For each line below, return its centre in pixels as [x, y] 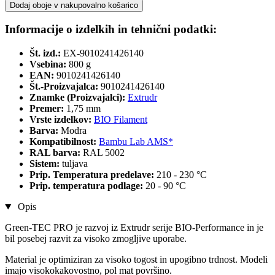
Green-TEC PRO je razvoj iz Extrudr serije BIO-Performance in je [134, 228]
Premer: [48, 109]
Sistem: [46, 164]
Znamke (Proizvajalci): [77, 98]
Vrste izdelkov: [62, 120]
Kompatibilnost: [64, 142]
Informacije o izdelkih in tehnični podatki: [111, 29]
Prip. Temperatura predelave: [93, 175]
